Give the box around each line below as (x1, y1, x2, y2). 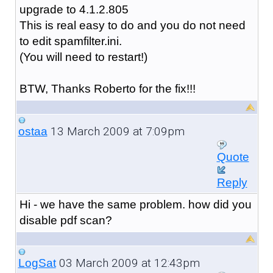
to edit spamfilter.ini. (19, 34, 122, 48)
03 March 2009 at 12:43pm (55, 255, 200, 270)
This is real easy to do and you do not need (19, 18, 246, 32)
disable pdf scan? (19, 213, 112, 227)
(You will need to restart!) (19, 50, 147, 63)
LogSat (18, 256, 56, 269)
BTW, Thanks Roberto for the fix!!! (19, 82, 196, 95)
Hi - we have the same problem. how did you (19, 197, 252, 211)
